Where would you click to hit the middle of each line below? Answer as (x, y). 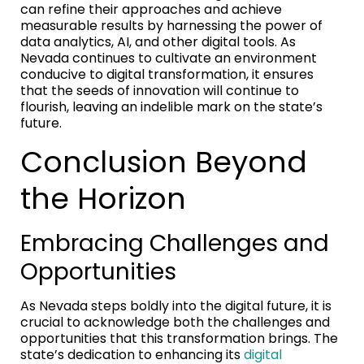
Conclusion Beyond (164, 162)
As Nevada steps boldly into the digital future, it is (176, 305)
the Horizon (103, 198)
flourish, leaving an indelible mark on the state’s (171, 106)
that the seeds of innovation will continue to (160, 90)
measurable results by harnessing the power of (171, 25)
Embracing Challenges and (175, 243)
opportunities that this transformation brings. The (179, 338)
